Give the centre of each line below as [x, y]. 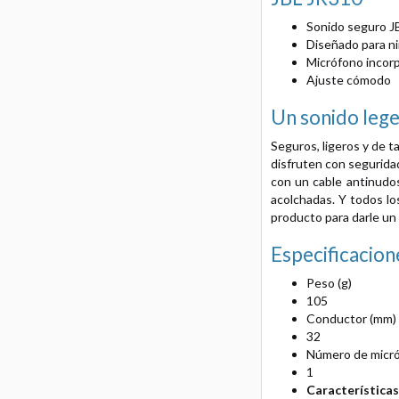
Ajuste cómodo [348, 80]
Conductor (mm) [351, 319]
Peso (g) [329, 283]
